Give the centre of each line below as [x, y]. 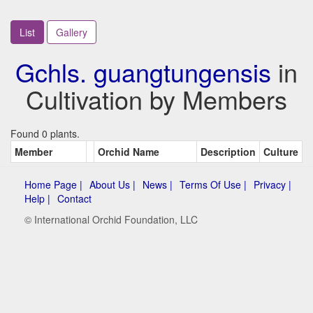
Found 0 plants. [45, 133]
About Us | [112, 184]
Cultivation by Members [156, 99]
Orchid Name [129, 152]
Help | [37, 198]
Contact [74, 198]
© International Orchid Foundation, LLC [111, 219]
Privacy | [272, 184]
